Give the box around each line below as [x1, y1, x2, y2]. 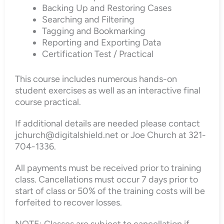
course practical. [15, 96, 81, 107]
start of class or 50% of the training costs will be [15, 185, 205, 196]
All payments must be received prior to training [15, 162, 201, 173]
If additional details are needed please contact [15, 117, 200, 129]
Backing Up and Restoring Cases [42, 2, 171, 13]
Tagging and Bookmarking [42, 25, 145, 36]
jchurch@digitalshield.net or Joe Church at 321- [15, 129, 206, 140]
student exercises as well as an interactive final [15, 84, 200, 96]
